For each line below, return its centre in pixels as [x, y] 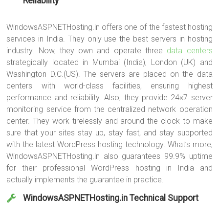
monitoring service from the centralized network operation [109, 109]
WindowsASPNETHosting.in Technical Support [111, 198]
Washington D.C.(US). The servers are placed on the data [109, 74]
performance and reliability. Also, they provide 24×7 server [109, 98]
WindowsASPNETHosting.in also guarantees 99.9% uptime [109, 156]
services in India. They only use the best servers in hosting [109, 39]
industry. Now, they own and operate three [87, 51]
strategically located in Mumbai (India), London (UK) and [109, 63]
